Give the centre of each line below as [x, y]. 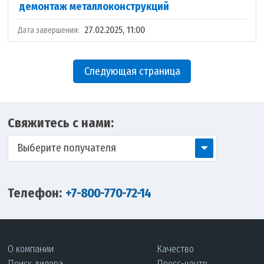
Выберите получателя [67, 148]
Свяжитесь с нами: [61, 123]
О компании [31, 249]
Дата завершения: [50, 30]
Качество [176, 249]
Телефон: [35, 193]
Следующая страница [132, 71]
